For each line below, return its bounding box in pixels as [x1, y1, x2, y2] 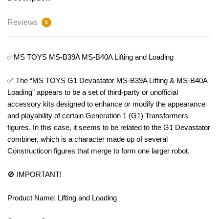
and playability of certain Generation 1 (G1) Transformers [7, 111, 188, 120]
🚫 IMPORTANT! [7, 170, 64, 179]
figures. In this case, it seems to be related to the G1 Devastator [7, 123, 210, 132]
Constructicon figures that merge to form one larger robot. [7, 147, 190, 155]
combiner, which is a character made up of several [7, 135, 168, 144]
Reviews [7, 18, 40, 27]
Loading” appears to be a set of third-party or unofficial [7, 88, 178, 97]
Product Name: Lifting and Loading [7, 194, 117, 202]
